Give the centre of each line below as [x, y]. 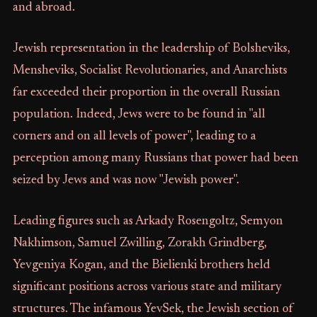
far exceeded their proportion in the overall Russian [146, 93]
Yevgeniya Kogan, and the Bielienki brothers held [141, 265]
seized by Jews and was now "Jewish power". [126, 180]
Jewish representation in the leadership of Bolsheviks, [151, 49]
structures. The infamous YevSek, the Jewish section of [153, 309]
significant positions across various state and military [147, 287]
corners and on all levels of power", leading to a [134, 137]
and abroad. [44, 8]
